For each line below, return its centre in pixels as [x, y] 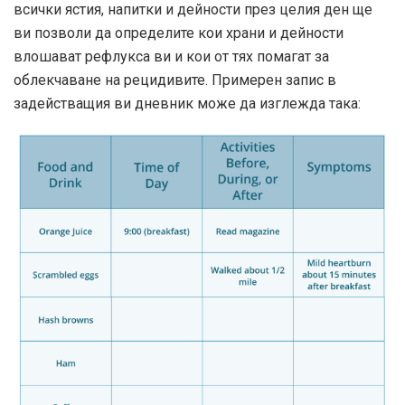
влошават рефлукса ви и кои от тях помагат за [171, 57]
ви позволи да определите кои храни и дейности [179, 33]
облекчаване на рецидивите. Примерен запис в [175, 80]
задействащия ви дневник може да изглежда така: [187, 104]
